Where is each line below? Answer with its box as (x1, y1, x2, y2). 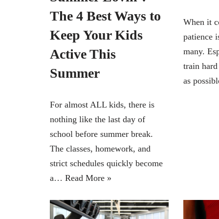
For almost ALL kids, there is (50, 99, 154, 109)
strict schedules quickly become (50, 158, 163, 168)
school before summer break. (50, 129, 153, 139)
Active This (50, 46, 116, 62)
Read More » (65, 173, 111, 183)
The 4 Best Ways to (50, 8, 161, 23)
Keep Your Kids (50, 27, 143, 43)
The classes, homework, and (50, 143, 151, 153)
